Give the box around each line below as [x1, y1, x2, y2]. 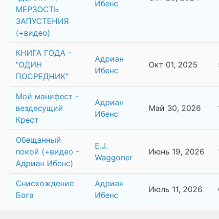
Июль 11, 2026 [149, 184, 202, 195]
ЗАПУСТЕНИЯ [16, 16, 69, 26]
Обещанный [16, 135, 61, 145]
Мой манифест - [16, 91, 79, 102]
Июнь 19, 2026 [149, 147, 204, 157]
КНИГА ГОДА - [16, 48, 71, 58]
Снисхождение [16, 178, 74, 189]
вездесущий [16, 103, 63, 113]
